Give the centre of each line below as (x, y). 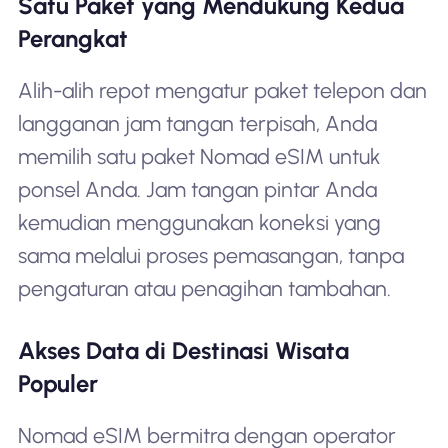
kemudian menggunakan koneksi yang (199, 223)
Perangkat (72, 39)
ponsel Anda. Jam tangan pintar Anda (197, 190)
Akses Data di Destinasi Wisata (183, 351)
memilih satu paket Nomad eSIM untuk (199, 157)
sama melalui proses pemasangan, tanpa (210, 256)
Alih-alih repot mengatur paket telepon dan (222, 91)
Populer (57, 384)
